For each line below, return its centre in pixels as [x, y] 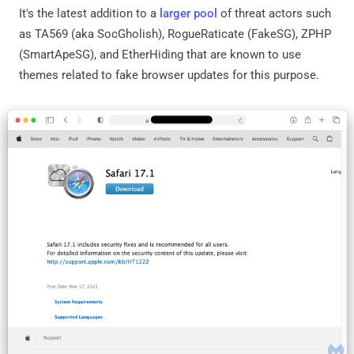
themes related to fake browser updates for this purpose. [169, 75]
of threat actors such [274, 13]
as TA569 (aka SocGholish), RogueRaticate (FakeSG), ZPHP [175, 34]
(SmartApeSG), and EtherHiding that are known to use [160, 54]
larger [175, 13]
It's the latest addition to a [89, 13]
